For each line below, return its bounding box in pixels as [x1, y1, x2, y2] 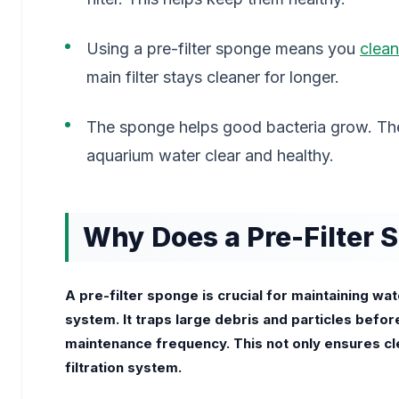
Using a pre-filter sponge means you [86, 39, 360, 58]
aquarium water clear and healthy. [86, 146, 334, 165]
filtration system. [65, 359, 182, 376]
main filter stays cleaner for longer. [86, 68, 339, 86]
